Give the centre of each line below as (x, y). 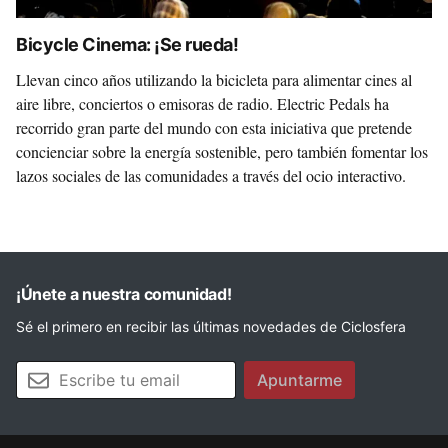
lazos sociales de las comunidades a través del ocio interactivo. (211, 175)
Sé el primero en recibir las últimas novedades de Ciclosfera (211, 326)
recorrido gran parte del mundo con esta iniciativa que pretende (214, 127)
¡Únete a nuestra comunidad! (124, 294)
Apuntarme (299, 380)
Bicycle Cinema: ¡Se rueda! (127, 44)
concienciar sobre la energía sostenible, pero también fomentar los (222, 151)
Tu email (42, 370)
